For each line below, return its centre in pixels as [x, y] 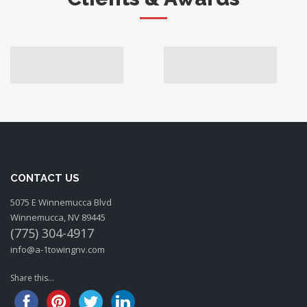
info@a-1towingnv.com [58, 249]
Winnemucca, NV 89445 [58, 217]
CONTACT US [45, 178]
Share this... [32, 278]
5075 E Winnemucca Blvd [61, 202]
